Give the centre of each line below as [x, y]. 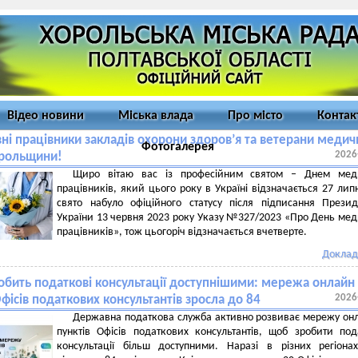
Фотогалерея [178, 147]
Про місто [255, 116]
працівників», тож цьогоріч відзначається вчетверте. [182, 232]
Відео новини [46, 116]
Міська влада [156, 116]
